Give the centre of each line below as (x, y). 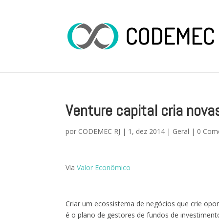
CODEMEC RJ (99, 131)
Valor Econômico (104, 167)
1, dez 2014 (147, 131)
